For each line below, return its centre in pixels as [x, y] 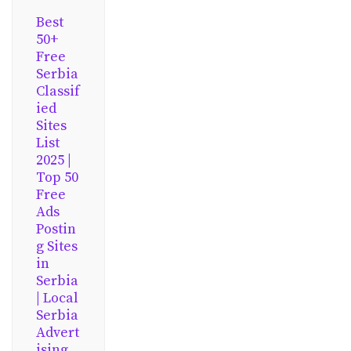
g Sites [57, 246]
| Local [57, 298]
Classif [58, 91]
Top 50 [57, 177]
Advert [58, 333]
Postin [56, 229]
